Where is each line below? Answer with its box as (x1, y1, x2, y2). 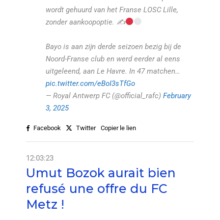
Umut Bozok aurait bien (26, 165, 176, 180)
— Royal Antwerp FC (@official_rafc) (45, 91, 163, 100)
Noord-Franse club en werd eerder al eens (45, 54, 180, 63)
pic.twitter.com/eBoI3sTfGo (45, 79, 135, 88)
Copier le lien (100, 124, 136, 132)
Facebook (31, 124, 61, 132)
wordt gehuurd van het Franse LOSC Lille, (45, 5, 178, 14)
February (163, 91, 191, 100)
